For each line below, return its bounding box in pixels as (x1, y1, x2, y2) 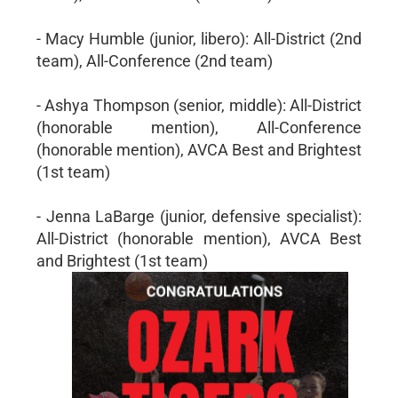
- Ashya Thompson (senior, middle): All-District (36, 95, 362, 115)
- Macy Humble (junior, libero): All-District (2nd (36, 28, 362, 48)
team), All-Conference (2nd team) (36, 51, 273, 70)
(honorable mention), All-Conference (36, 117, 362, 137)
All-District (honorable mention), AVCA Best (36, 228, 362, 248)
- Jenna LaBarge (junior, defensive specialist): (36, 206, 362, 226)
